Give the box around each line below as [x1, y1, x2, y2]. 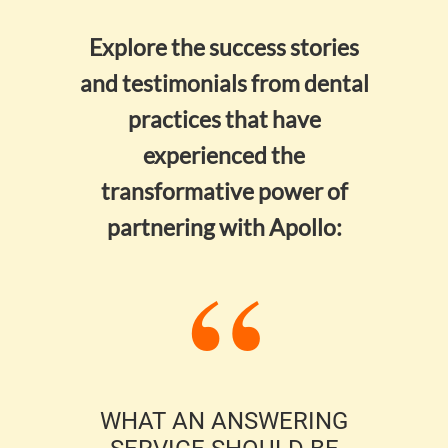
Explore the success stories [89, 33, 359, 62]
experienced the [143, 141, 305, 170]
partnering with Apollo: [106, 213, 342, 242]
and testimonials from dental [79, 69, 369, 98]
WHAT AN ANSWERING [100, 407, 348, 436]
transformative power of [100, 177, 348, 206]
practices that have [127, 105, 321, 134]
